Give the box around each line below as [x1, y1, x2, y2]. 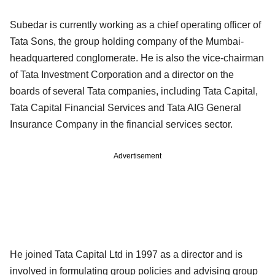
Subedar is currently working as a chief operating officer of [10, 19, 261, 30]
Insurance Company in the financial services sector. [10, 118, 233, 130]
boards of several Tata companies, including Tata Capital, [10, 85, 258, 96]
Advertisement [114, 151, 161, 160]
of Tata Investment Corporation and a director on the [10, 69, 234, 80]
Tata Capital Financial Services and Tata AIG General [10, 102, 241, 113]
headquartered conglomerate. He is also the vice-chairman [10, 52, 264, 63]
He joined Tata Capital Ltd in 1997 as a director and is [10, 249, 242, 260]
